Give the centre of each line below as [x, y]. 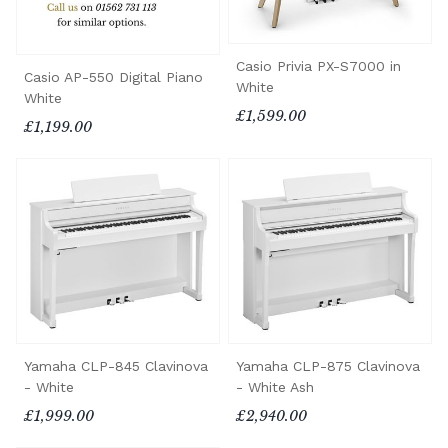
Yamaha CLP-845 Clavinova [116, 366]
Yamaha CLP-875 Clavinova [328, 366]
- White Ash [275, 387]
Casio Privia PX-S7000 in [318, 65]
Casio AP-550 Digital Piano [113, 76]
